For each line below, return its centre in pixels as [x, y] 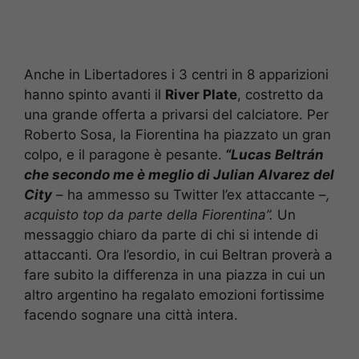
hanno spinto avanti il [95, 95]
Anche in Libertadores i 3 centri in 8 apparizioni [176, 75]
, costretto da [280, 95]
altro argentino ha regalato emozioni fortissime [174, 295]
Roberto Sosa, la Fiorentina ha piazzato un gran [177, 135]
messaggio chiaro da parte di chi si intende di [171, 235]
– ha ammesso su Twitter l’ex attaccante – [189, 195]
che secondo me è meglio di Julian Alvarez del [179, 175]
